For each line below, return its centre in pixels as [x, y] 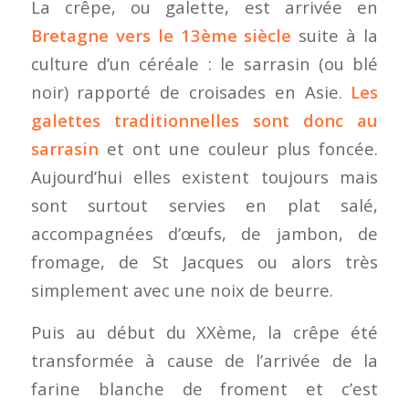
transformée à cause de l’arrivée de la [204, 361]
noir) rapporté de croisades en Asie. [191, 91]
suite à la [335, 35]
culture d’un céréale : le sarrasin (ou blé [204, 63]
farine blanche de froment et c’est [204, 389]
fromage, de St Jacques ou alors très [204, 261]
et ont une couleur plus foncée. [238, 148]
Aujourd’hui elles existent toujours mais [204, 176]
